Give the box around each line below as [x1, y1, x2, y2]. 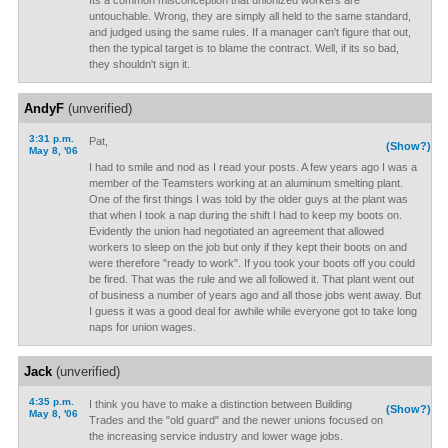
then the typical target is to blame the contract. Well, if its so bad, [88, 42, 399, 54]
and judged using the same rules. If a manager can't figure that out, [88, 26, 411, 38]
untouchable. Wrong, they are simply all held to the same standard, [88, 10, 411, 22]
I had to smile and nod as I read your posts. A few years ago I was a [88, 161, 417, 173]
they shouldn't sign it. [88, 58, 190, 70]
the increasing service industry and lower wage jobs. [88, 430, 343, 442]
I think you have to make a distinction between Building [88, 398, 352, 410]
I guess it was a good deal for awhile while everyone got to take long [88, 305, 417, 317]
